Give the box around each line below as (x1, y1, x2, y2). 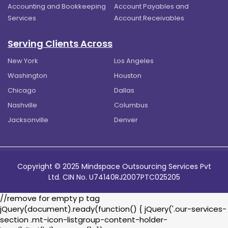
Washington (8, 70, 47, 80)
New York (8, 55, 38, 66)
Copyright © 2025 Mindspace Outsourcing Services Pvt (17, 161, 211, 172)
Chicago (8, 85, 36, 95)
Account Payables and (114, 1, 189, 11)
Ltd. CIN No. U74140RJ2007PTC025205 (48, 172, 180, 182)
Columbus (114, 100, 148, 110)
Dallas (114, 85, 134, 95)
